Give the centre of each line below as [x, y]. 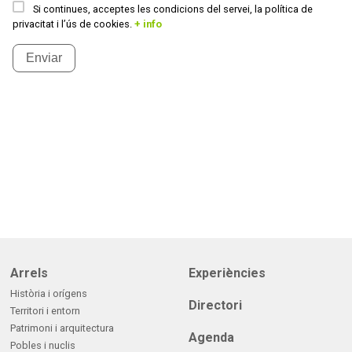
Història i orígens [48, 293]
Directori [215, 306]
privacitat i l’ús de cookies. [73, 24]
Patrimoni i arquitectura [62, 328]
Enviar [44, 58]
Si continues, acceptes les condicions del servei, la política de [172, 9]
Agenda [211, 337]
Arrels [29, 273]
